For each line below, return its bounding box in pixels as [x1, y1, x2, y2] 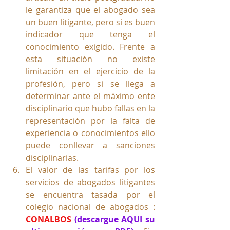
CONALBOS [26, 214, 71, 225]
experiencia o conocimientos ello [26, 127, 155, 139]
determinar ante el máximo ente [26, 90, 155, 102]
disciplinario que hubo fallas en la [26, 103, 155, 114]
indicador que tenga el [26, 29, 155, 41]
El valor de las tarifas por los [26, 164, 155, 176]
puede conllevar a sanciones [26, 140, 155, 151]
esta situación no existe [26, 53, 155, 65]
